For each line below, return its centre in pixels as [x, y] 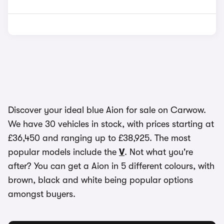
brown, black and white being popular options [100, 180]
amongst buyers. [42, 194]
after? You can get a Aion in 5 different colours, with [111, 166]
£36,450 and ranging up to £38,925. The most [99, 138]
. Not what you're [159, 152]
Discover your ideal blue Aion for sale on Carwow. [107, 110]
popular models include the [63, 152]
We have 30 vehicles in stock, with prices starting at [111, 124]
